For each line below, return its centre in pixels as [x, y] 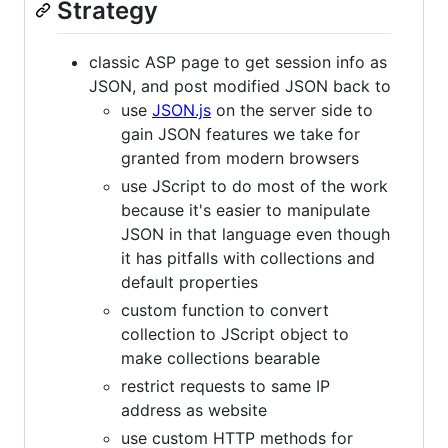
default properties [189, 282]
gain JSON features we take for [240, 134]
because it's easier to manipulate [245, 210]
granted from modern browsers [240, 158]
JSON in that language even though [255, 234]
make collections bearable [220, 358]
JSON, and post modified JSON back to [240, 86]
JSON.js [181, 110]
